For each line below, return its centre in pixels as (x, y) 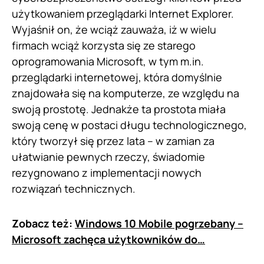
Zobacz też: (43, 223)
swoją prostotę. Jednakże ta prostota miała (119, 109)
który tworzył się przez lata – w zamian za (113, 141)
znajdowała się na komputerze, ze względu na (126, 93)
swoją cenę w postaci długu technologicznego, (129, 125)
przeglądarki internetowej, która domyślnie (117, 77)
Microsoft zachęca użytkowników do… (108, 239)
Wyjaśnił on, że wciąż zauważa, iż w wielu (114, 29)
